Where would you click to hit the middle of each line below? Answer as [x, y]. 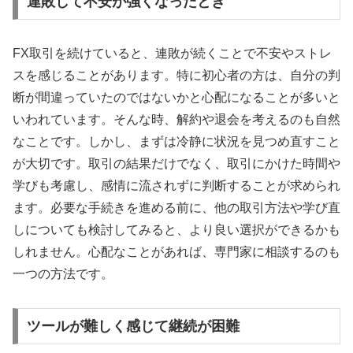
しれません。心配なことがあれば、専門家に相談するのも [176, 252]
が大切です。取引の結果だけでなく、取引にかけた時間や [176, 164]
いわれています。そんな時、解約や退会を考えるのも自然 [176, 120]
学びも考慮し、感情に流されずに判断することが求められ [176, 186]
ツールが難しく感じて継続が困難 [133, 326]
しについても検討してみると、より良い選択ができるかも [176, 230]
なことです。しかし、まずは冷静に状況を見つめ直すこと [176, 142]
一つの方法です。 [63, 274]
